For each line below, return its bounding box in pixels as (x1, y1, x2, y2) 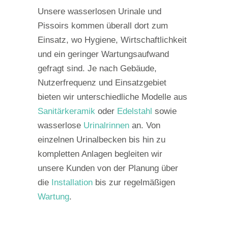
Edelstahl (117, 106, 152, 116)
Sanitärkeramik (38, 106, 95, 116)
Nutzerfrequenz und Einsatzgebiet (38, 78, 166, 88)
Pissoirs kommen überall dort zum (38, 21, 168, 31)
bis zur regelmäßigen (93, 178, 175, 187)
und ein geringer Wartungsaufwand (38, 49, 169, 59)
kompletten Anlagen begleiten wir (38, 149, 162, 159)
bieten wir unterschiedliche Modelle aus (38, 92, 187, 102)
